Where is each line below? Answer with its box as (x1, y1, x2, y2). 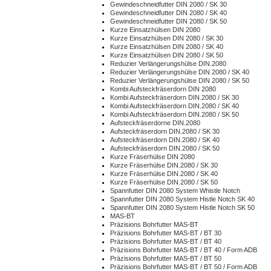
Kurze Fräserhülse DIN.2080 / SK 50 (110, 178, 218, 186)
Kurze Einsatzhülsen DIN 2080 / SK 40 (110, 43, 223, 50)
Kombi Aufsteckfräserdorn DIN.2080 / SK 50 (110, 111, 239, 118)
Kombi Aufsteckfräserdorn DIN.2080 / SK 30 (110, 94, 239, 101)
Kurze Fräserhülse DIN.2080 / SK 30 (110, 162, 218, 169)
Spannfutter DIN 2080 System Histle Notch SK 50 (110, 204, 255, 211)
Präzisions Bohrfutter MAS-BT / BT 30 (110, 229, 221, 237)
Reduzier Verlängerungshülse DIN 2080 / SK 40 (110, 68, 249, 76)
